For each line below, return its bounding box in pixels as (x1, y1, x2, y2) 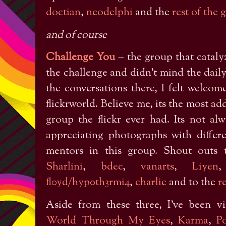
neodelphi (86, 5, 133, 21)
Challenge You (46, 50, 116, 66)
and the (133, 5, 172, 21)
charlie (135, 175, 166, 191)
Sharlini (46, 159, 83, 175)
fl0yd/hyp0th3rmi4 (46, 175, 130, 191)
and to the (166, 175, 218, 191)
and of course (46, 27, 107, 43)
